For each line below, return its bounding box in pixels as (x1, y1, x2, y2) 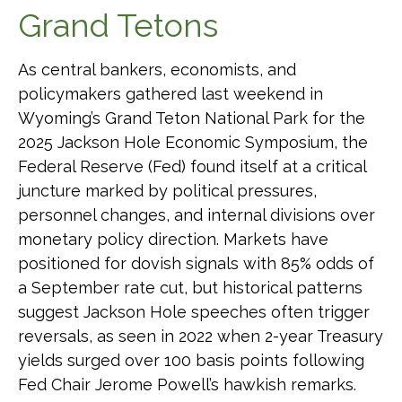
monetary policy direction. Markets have (18, 230, 328, 249)
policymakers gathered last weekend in (18, 84, 323, 103)
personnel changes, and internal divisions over (18, 205, 375, 224)
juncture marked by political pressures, (18, 181, 317, 200)
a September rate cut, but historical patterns (18, 278, 363, 297)
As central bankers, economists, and (18, 60, 296, 79)
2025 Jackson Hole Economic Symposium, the (18, 133, 368, 152)
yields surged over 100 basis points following (18, 351, 364, 370)
